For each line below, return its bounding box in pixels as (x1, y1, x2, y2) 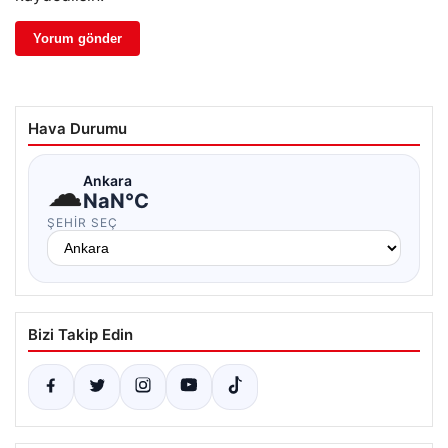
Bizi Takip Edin (28, 324, 133, 344)
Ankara (83, 172, 132, 190)
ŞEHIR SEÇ (47, 214, 118, 230)
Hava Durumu (28, 118, 127, 138)
